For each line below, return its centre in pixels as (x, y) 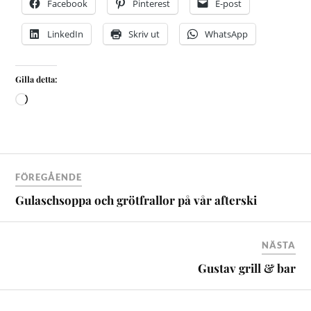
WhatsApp (227, 34)
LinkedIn (66, 34)
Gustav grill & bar (246, 268)
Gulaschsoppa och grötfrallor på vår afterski (136, 200)
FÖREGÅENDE (49, 177)
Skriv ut (144, 34)
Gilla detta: (36, 79)
